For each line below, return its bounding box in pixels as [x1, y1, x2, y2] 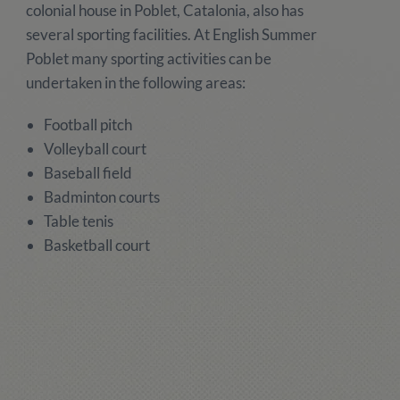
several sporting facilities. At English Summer [25, 25, 317, 44]
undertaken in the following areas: [25, 73, 246, 92]
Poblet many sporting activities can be [25, 49, 271, 68]
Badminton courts [43, 187, 160, 206]
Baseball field [43, 163, 132, 182]
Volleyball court [43, 139, 146, 158]
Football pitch [43, 115, 132, 134]
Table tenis [43, 212, 113, 230]
